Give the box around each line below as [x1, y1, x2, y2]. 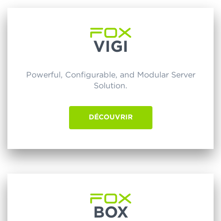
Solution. [94, 82, 127, 90]
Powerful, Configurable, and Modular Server [26, 71, 195, 79]
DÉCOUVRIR [88, 114, 133, 121]
